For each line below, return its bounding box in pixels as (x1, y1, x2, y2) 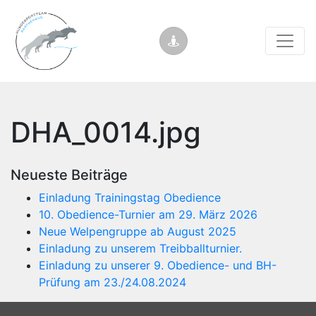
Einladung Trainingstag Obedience (39, 190, 221, 205)
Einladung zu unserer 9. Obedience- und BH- (39, 258, 276, 272)
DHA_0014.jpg (11, 115, 201, 150)
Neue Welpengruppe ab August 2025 (39, 224, 236, 238)
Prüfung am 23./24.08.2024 (39, 275, 186, 289)
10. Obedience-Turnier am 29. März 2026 (39, 207, 257, 221)
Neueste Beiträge (11, 166, 128, 183)
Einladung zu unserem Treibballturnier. (39, 241, 242, 255)
